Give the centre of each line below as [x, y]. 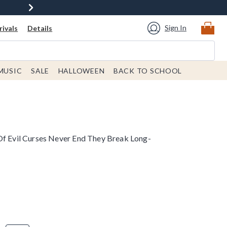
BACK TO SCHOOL [148, 71]
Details [40, 28]
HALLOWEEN [81, 71]
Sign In [176, 28]
